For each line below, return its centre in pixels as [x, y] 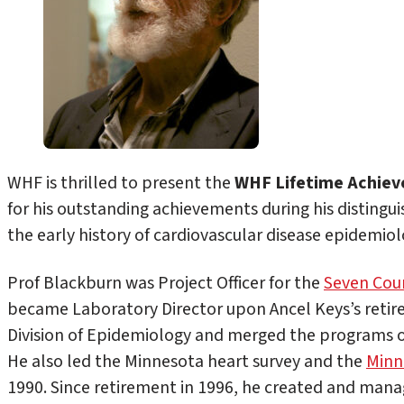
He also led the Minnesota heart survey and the [187, 361]
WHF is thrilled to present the [121, 183]
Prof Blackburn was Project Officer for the [165, 283]
